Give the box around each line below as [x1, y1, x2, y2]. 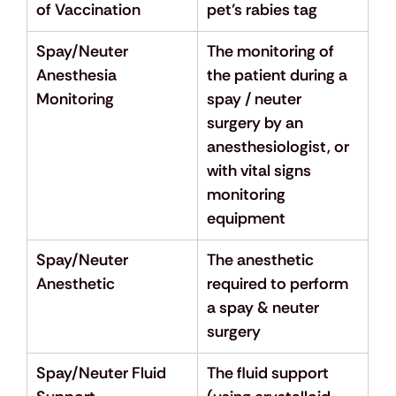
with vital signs [206, 160, 315, 182]
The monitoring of [206, 41, 338, 63]
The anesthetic [206, 249, 317, 271]
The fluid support [206, 362, 332, 385]
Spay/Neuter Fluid [35, 362, 170, 385]
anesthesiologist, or [206, 136, 353, 158]
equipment [206, 208, 286, 230]
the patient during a [206, 65, 351, 87]
